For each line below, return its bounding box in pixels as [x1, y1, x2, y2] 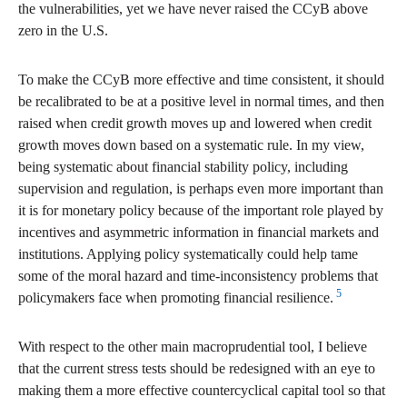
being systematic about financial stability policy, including [18, 159, 348, 175]
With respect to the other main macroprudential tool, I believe [18, 339, 367, 355]
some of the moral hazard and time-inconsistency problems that [18, 268, 378, 284]
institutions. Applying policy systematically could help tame [18, 246, 358, 263]
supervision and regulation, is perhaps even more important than [18, 181, 383, 197]
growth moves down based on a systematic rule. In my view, [18, 137, 364, 154]
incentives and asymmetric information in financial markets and [18, 224, 379, 241]
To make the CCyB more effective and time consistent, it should [18, 72, 384, 88]
